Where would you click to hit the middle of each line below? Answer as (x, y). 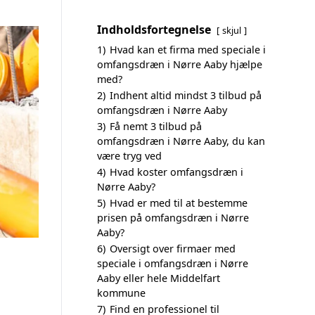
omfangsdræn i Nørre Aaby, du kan (181, 141)
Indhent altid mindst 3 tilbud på (186, 95)
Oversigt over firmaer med (173, 249)
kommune (121, 293)
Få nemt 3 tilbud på (156, 126)
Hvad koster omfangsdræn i (176, 172)
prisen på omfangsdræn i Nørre (173, 218)
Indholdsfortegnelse (154, 30)
